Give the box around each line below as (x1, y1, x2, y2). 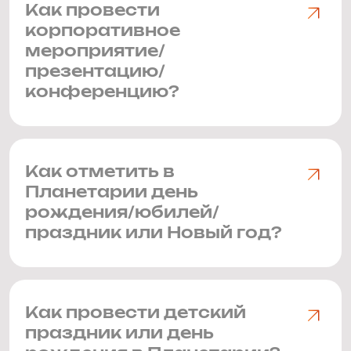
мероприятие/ (25, 44, 165, 60)
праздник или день (25, 326, 214, 342)
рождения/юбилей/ (25, 205, 219, 221)
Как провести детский (25, 306, 246, 321)
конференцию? (25, 85, 179, 100)
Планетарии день (25, 185, 198, 201)
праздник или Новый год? (25, 226, 282, 241)
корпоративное (25, 24, 180, 39)
